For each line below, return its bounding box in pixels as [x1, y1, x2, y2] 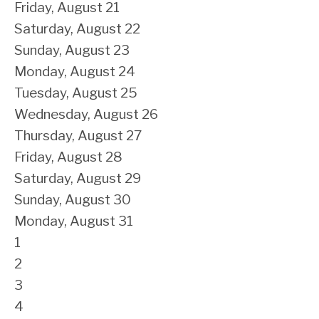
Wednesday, [14, 106, 93, 122]
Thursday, [14, 127, 78, 144]
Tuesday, [14, 85, 72, 101]
